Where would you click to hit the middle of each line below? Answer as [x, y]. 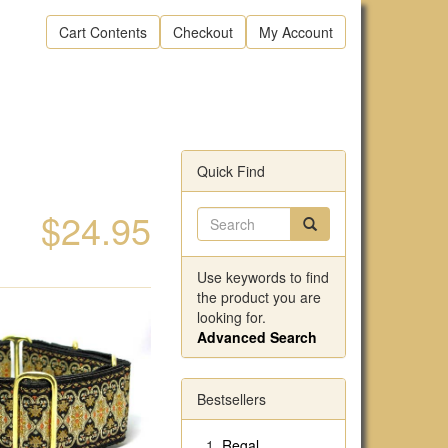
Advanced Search [257, 337]
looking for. [231, 317]
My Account [296, 32]
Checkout [203, 32]
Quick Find [231, 171]
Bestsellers [231, 399]
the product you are [259, 297]
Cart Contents [103, 32]
